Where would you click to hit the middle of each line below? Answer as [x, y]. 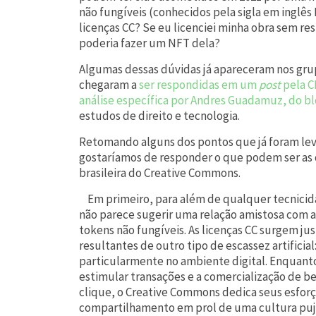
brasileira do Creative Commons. [160, 172]
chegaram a [109, 84]
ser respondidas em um [199, 84]
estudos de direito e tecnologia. [159, 115]
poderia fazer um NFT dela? [150, 43]
